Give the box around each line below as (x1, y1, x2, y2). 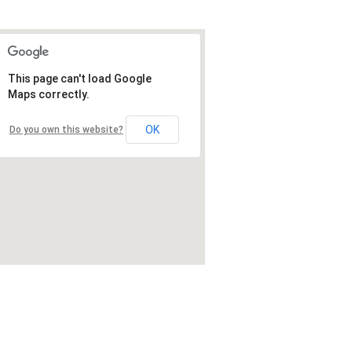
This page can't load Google (7, 72, 152, 85)
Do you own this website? (9, 124, 123, 135)
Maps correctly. (7, 88, 90, 101)
